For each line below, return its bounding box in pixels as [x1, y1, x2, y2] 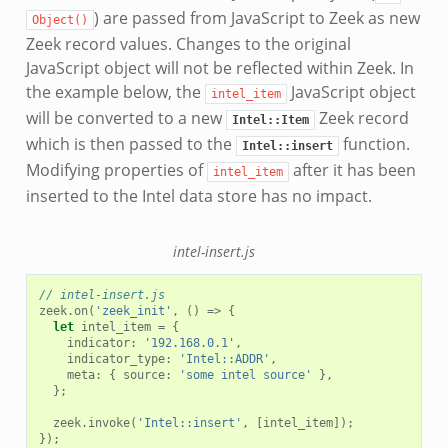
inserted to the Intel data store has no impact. [25, 184, 372, 207]
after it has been [288, 158, 416, 181]
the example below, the [25, 80, 205, 103]
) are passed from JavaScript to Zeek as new [93, 6, 420, 29]
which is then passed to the [25, 132, 236, 155]
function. [338, 132, 410, 155]
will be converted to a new [25, 106, 226, 129]
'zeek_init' [94, 304, 172, 318]
